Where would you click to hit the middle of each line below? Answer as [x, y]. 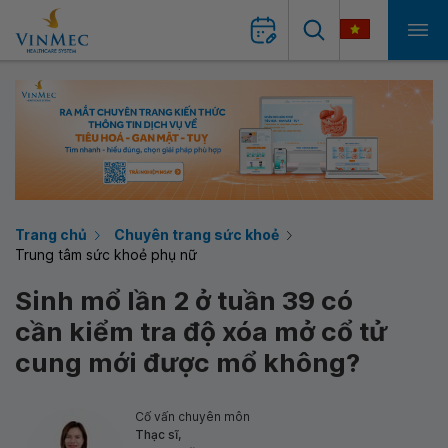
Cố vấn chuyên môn [192, 416]
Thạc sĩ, [158, 434]
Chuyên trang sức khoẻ [196, 234]
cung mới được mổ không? [187, 362]
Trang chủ [51, 234]
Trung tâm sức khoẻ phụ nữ [106, 254]
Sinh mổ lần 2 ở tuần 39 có [184, 300]
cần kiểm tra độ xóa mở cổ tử [201, 331]
